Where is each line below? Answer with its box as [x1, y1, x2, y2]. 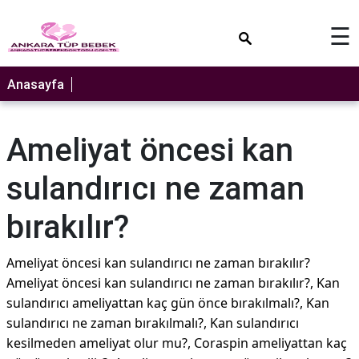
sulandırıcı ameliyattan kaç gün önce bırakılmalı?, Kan [6, 294, 329, 312]
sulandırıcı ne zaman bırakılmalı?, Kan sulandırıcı [6, 314, 299, 332]
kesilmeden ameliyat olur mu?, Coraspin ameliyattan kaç [6, 334, 347, 352]
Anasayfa [7, 77, 64, 92]
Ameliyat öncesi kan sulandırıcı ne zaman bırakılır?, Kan [6, 274, 340, 292]
